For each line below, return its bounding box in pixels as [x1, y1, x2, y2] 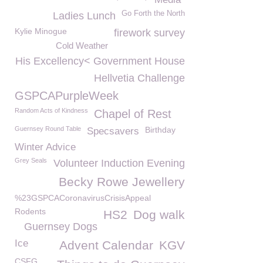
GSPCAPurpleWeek [15, 89, 119, 102]
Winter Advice [15, 141, 76, 153]
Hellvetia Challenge [94, 72, 185, 84]
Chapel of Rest [94, 107, 171, 120]
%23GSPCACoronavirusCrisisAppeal [15, 193, 151, 203]
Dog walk [133, 208, 185, 221]
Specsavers [87, 126, 139, 137]
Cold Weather [56, 41, 108, 50]
